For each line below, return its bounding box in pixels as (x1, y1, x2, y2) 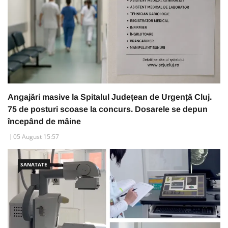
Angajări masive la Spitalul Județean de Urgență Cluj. (8, 93, 212, 102)
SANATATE (20, 161, 47, 168)
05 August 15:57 (13, 132, 59, 141)
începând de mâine (8, 117, 81, 126)
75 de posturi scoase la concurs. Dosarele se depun (8, 105, 208, 114)
